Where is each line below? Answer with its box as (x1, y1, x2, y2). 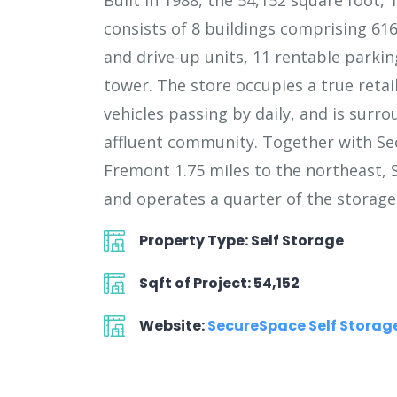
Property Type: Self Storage (139, 230, 344, 251)
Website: (139, 315, 207, 336)
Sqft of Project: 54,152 (139, 273, 300, 293)
